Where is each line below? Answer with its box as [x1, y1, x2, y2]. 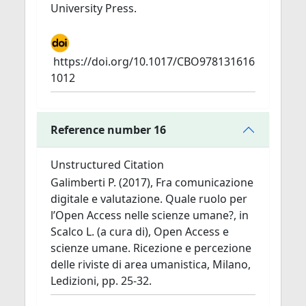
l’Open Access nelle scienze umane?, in [51, 208, 249, 223]
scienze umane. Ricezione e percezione [51, 240, 251, 255]
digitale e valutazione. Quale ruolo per [51, 191, 247, 206]
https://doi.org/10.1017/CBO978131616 [53, 54, 255, 69]
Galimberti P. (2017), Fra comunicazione [51, 175, 253, 190]
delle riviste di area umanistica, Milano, [51, 257, 251, 272]
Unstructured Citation [51, 157, 164, 172]
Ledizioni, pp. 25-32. [51, 273, 152, 288]
